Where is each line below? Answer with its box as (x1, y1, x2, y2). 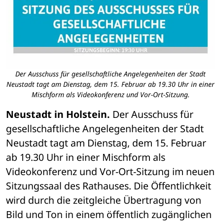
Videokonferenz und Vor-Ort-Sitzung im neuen (6, 165, 215, 179)
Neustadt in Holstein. (6, 108, 110, 121)
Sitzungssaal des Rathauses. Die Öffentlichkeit (6, 179, 211, 193)
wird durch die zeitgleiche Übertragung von (6, 193, 201, 207)
